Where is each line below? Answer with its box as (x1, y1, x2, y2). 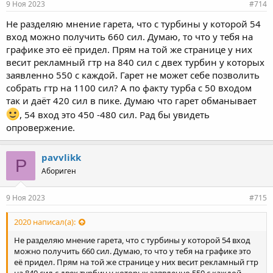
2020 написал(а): (14, 216, 76, 228)
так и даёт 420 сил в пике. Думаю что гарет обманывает (6, 94, 257, 107)
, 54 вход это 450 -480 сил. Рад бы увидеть (19, 108, 210, 121)
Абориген (41, 166, 76, 176)
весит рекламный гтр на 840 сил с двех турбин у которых (6, 56, 264, 68)
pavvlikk (41, 151, 81, 163)
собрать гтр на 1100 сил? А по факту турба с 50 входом (6, 82, 252, 94)
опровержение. (6, 121, 75, 133)
